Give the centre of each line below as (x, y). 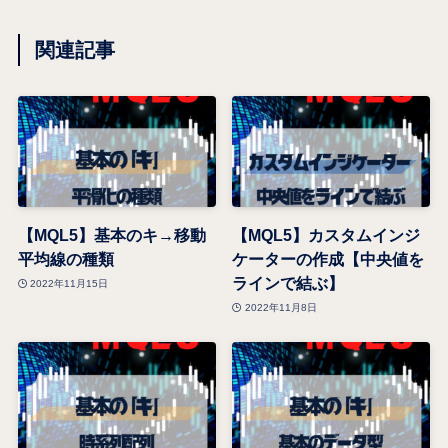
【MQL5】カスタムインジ (326, 235)
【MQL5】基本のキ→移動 (111, 235)
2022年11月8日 (280, 307)
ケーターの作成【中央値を (328, 259)
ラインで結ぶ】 (288, 283)
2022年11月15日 (69, 283)
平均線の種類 (65, 259)
